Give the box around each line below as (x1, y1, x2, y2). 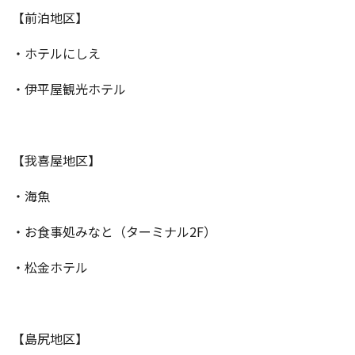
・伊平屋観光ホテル (12, 79, 126, 99)
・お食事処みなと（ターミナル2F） (12, 222, 216, 242)
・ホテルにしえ (12, 44, 101, 63)
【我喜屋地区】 (12, 151, 101, 170)
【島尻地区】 (12, 329, 88, 349)
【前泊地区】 (12, 8, 88, 28)
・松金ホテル (12, 258, 88, 277)
